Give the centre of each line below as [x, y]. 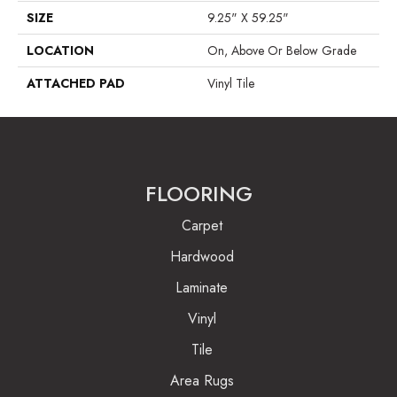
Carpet [202, 225]
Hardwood [202, 256]
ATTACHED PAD [76, 83]
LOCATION [60, 50]
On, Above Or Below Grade [282, 50]
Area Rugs [202, 380]
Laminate [202, 287]
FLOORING [198, 193]
